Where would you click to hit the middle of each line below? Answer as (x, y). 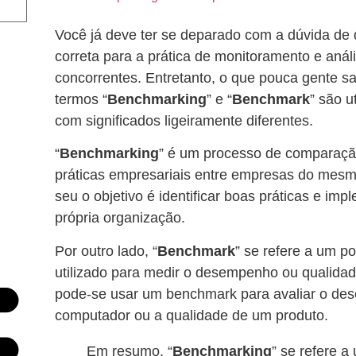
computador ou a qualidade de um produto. (192, 315)
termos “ (81, 99)
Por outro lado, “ (106, 251)
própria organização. (120, 218)
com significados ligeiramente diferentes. (184, 121)
